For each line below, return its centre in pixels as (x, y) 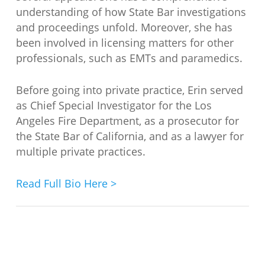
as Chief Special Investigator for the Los (114, 105)
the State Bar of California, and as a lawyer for (130, 136)
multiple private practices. (80, 151)
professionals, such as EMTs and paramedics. (129, 58)
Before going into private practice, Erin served (129, 90)
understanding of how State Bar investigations (131, 12)
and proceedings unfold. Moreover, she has (124, 27)
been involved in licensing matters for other (125, 42)
